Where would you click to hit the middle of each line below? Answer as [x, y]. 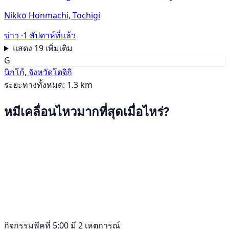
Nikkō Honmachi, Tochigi [52, 16]
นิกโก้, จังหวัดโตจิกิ [38, 72]
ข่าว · [14, 36]
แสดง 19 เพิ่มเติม [42, 48]
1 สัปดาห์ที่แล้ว [49, 36]
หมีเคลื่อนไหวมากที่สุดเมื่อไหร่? [87, 111]
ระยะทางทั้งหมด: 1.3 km [48, 85]
